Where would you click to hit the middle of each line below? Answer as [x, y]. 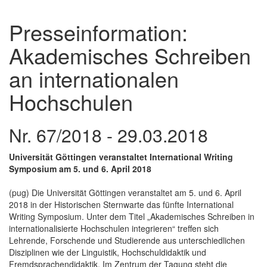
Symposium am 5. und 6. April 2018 [80, 168]
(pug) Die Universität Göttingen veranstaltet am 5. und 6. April [125, 192]
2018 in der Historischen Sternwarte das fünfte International [121, 204]
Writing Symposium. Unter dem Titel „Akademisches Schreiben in [132, 216]
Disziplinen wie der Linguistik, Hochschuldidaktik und [108, 252]
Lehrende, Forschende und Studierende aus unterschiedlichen [127, 240]
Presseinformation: [98, 32]
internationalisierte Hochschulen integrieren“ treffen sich [114, 228]
